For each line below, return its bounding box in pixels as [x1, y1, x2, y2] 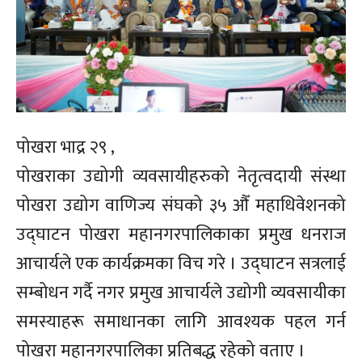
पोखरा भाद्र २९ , [16, 132, 115, 162]
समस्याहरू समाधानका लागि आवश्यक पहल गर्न [16, 306, 346, 337]
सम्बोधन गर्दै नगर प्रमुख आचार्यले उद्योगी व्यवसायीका [16, 277, 346, 308]
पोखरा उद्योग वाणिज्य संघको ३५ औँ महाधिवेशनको [16, 190, 346, 221]
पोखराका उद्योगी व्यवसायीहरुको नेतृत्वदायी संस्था [16, 161, 346, 192]
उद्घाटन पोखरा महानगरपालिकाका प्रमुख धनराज [16, 219, 346, 250]
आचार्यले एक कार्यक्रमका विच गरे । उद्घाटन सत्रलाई [16, 248, 346, 279]
